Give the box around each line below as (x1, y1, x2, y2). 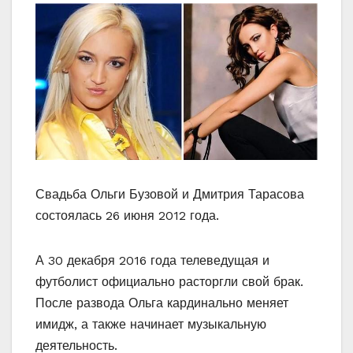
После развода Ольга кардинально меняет (35, 295, 288, 311)
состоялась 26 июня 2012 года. (35, 208, 219, 224)
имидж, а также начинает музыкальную (35, 317, 266, 333)
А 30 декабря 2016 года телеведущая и (35, 253, 269, 269)
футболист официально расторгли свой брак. (35, 274, 303, 290)
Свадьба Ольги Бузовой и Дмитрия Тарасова (35, 187, 304, 203)
